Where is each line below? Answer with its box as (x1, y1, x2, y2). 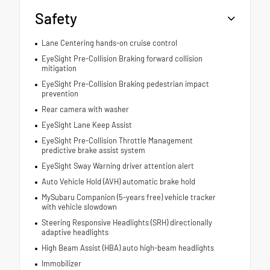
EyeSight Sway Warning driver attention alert (41, 160, 194, 171)
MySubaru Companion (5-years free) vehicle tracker (41, 192, 216, 202)
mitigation (41, 63, 77, 73)
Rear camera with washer (41, 104, 129, 114)
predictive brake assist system (41, 145, 145, 155)
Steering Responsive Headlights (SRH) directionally (41, 217, 212, 227)
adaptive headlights (41, 227, 108, 237)
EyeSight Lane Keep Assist (41, 119, 132, 130)
